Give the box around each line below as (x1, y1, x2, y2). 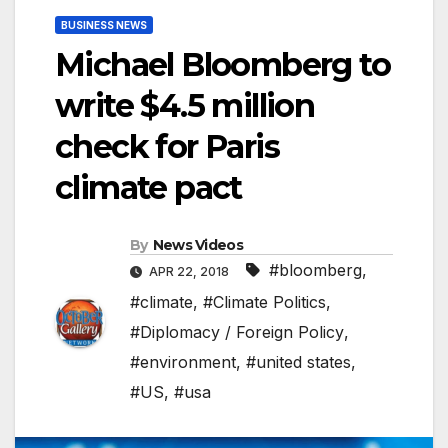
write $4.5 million (55, 86, 315, 126)
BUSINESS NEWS (61, 19, 147, 32)
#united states (246, 352, 351, 373)
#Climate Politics (203, 292, 326, 313)
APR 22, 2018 (146, 264, 232, 280)
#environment (130, 352, 236, 373)
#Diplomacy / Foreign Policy (130, 322, 344, 343)
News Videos (152, 236, 243, 255)
